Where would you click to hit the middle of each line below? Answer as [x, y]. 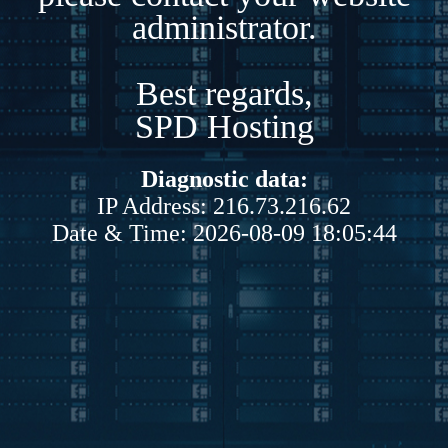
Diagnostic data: [224, 178]
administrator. [224, 27]
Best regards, [224, 93]
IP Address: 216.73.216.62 [224, 205]
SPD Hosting [224, 126]
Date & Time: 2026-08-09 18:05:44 [224, 232]
